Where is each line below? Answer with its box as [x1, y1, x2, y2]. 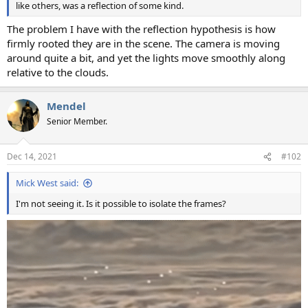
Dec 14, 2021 [7, 151, 57, 162]
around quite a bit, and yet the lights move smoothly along [7, 50, 285, 65]
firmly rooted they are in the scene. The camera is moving [7, 36, 280, 50]
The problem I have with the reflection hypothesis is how [7, 21, 276, 36]
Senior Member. [47, 115, 107, 127]
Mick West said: [16, 177, 78, 189]
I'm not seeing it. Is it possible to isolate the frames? [16, 197, 226, 210]
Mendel [47, 98, 86, 113]
